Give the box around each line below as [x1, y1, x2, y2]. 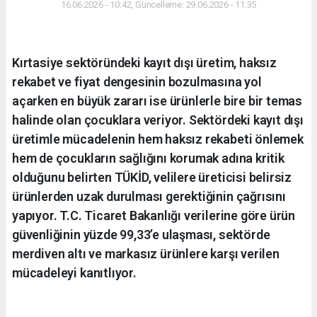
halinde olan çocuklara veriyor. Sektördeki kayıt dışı [12, 112, 304, 127]
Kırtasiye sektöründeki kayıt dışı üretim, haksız [12, 54, 277, 70]
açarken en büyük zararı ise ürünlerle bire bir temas [12, 93, 303, 108]
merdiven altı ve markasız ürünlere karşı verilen [12, 246, 279, 261]
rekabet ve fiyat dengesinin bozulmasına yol [12, 74, 262, 89]
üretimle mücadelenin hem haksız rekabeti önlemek [12, 131, 304, 146]
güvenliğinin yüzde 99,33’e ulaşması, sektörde [12, 226, 270, 242]
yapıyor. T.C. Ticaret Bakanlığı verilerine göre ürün [12, 207, 296, 223]
